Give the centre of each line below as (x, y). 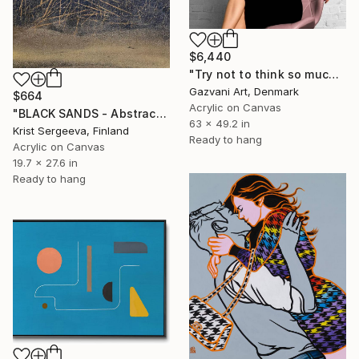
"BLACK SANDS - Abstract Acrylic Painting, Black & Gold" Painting (161, 114)
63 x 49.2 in (220, 124)
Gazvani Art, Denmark (244, 92)
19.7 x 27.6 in (45, 163)
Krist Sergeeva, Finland (71, 131)
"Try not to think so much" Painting (333, 75)
